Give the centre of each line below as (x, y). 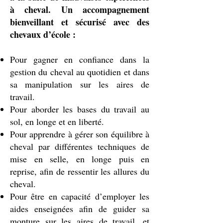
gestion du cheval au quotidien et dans (80, 72)
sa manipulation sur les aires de (80, 84)
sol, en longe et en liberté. (57, 121)
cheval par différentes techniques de (80, 146)
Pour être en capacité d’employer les (80, 196)
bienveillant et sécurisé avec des (80, 22)
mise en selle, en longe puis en (80, 159)
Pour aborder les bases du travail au (80, 109)
